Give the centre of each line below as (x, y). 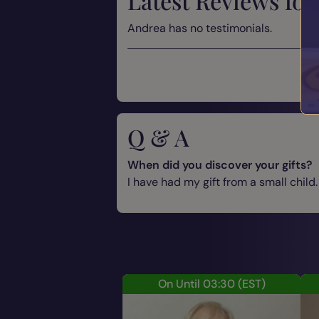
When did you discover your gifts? (220, 164)
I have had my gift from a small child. (223, 182)
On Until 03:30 (196, 283)
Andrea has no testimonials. (200, 28)
